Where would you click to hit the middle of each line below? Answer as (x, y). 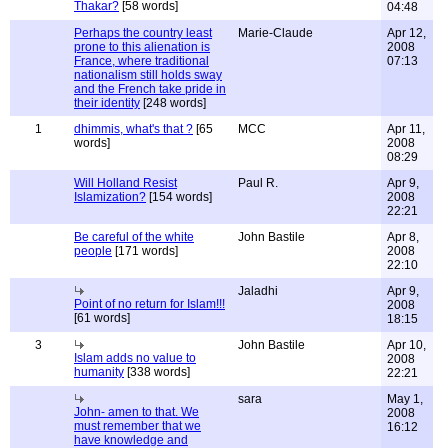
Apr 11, (406, 129)
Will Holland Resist (125, 183)
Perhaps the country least (143, 33)
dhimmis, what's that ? (133, 129)
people (93, 251)
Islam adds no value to (135, 358)
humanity (99, 372)
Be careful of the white (134, 237)
